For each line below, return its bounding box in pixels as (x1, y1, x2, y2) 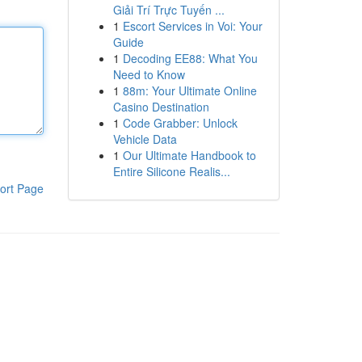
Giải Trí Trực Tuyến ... (112, 2, 225, 18)
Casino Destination (112, 99, 209, 115)
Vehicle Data (112, 131, 177, 147)
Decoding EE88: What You (122, 50, 258, 66)
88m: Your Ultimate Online (122, 82, 257, 99)
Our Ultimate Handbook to (122, 147, 256, 163)
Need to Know (112, 66, 185, 82)
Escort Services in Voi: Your (122, 18, 263, 34)
